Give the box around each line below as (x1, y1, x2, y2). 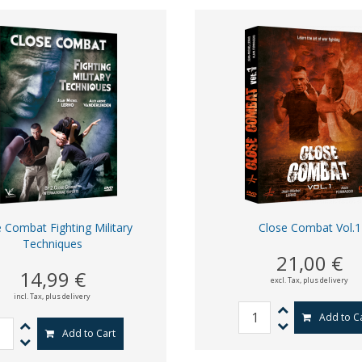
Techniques (22, 236, 82, 251)
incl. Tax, (14, 291, 46, 301)
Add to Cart (61, 326, 116, 340)
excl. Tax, (271, 275, 304, 285)
